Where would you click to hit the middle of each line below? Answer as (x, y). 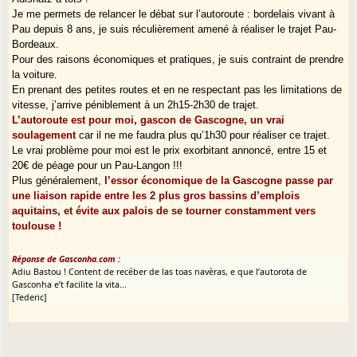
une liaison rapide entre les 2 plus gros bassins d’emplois (156, 195)
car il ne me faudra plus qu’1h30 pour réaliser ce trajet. (203, 135)
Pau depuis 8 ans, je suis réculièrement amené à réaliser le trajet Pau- (175, 29)
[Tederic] (30, 297)
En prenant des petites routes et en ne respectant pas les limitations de (177, 89)
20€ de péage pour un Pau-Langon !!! (98, 165)
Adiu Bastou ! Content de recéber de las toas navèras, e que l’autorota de (160, 271)
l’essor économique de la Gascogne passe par (219, 180)
